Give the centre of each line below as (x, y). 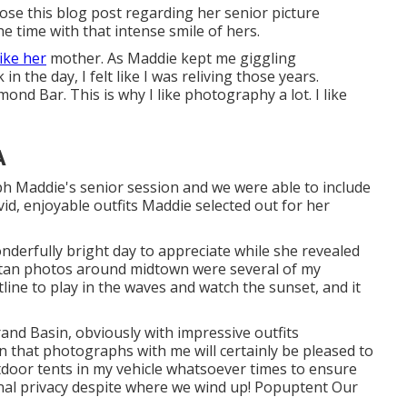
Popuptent (291, 387)
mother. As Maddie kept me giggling (171, 58)
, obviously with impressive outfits (184, 333)
